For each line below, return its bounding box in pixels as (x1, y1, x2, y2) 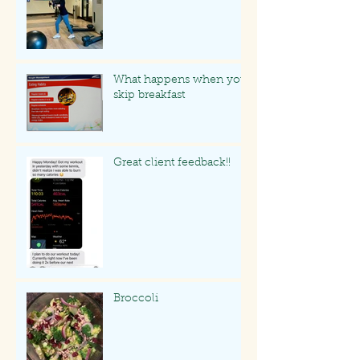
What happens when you (113, 74, 247, 86)
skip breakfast (113, 89, 185, 101)
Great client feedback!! (113, 157, 231, 169)
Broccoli (113, 292, 158, 305)
